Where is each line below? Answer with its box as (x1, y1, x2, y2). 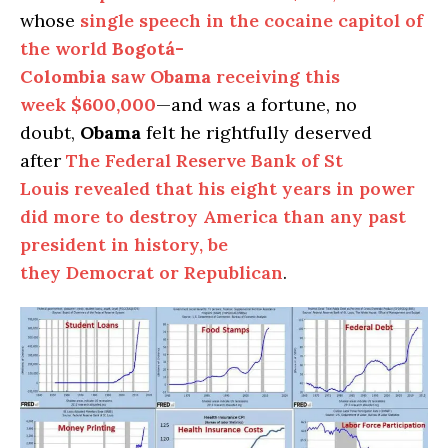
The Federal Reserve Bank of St (66, 148, 343, 172)
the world (20, 36, 112, 60)
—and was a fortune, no (156, 92, 357, 116)
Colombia (20, 64, 106, 88)
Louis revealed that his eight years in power (20, 176, 415, 200)
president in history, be (20, 232, 228, 256)
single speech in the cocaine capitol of (80, 8, 423, 32)
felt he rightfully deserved (141, 120, 372, 144)
